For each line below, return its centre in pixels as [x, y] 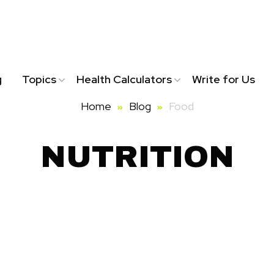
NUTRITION [137, 157]
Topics [39, 79]
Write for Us [223, 79]
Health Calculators [124, 79]
